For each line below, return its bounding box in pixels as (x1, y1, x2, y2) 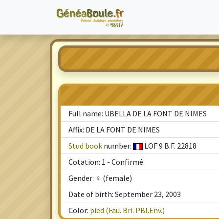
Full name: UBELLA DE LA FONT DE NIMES (68, 109, 207, 118)
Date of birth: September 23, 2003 (68, 189, 181, 199)
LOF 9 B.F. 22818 (143, 141, 197, 151)
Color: (68, 205, 90, 215)
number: (102, 141, 133, 151)
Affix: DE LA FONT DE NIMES (68, 125, 160, 134)
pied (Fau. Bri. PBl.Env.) (90, 205, 165, 215)
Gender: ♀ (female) (68, 173, 132, 183)
